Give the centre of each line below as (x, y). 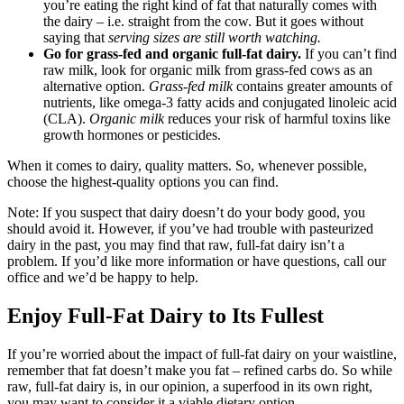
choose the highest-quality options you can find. (143, 181)
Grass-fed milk (191, 86)
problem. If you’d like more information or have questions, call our (197, 261)
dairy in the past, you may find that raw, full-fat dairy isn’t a (176, 244)
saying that (76, 37)
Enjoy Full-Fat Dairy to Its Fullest (165, 315)
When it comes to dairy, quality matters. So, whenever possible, (187, 165)
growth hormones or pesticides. (132, 134)
